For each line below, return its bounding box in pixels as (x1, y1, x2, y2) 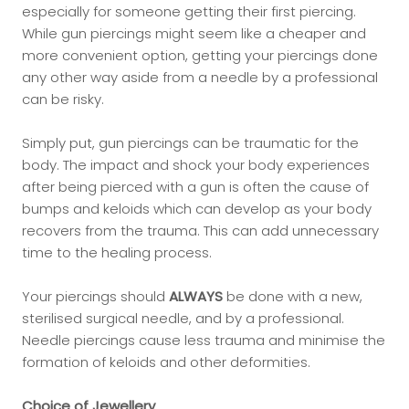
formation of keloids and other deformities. (22, 352, 314, 372)
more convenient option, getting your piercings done (22, 46, 378, 65)
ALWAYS (169, 287, 223, 306)
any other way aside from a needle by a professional (22, 68, 378, 87)
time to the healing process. (22, 243, 215, 262)
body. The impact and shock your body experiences (22, 155, 370, 174)
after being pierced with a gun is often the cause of (22, 177, 369, 196)
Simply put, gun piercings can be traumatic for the (22, 133, 359, 152)
